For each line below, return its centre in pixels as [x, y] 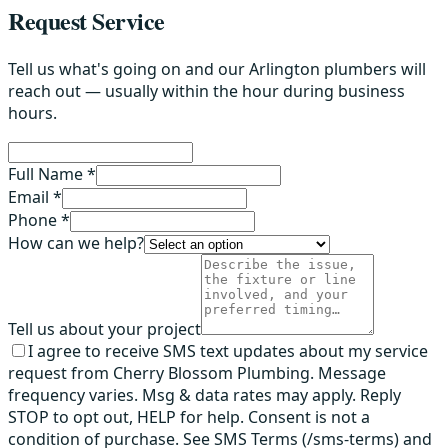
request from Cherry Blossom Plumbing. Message [197, 373]
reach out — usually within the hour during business [206, 91]
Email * [35, 197]
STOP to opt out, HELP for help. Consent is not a [189, 417]
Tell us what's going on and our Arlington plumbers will [217, 69]
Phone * [39, 220]
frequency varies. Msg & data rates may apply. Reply [204, 395]
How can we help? [76, 243]
